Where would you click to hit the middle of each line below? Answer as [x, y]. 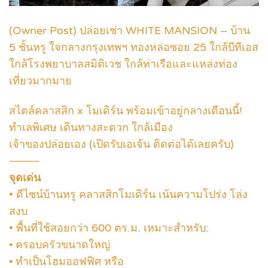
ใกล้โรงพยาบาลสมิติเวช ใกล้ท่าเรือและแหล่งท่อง [123, 64]
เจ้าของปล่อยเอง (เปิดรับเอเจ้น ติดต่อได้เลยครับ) [121, 144]
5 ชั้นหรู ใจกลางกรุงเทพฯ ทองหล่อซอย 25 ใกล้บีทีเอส [134, 47]
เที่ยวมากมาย [40, 80]
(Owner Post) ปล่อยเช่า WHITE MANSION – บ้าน [130, 30]
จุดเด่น [25, 178]
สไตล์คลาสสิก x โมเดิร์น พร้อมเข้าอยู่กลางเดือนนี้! [126, 111]
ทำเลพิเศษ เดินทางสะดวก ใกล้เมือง [91, 128]
